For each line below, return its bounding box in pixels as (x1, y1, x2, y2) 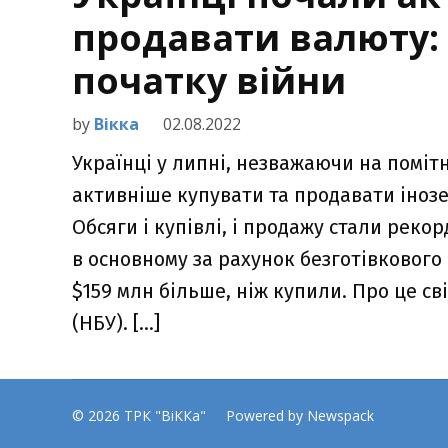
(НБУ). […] (72, 311, 160, 335)
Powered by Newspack (226, 406, 374, 425)
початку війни (72, 56, 346, 105)
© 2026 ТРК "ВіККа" (72, 406, 206, 425)
